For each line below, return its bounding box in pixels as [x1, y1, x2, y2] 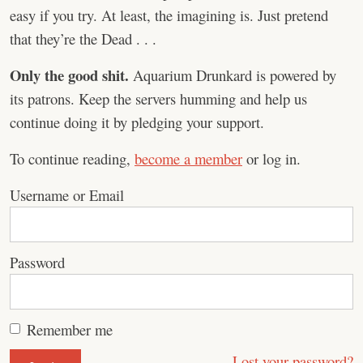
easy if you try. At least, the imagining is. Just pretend [10, 4, 328, 25]
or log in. [242, 147, 301, 169]
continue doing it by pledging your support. [10, 111, 264, 132]
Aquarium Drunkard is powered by [129, 64, 336, 85]
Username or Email [10, 184, 124, 205]
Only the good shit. [10, 63, 129, 86]
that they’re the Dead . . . [10, 28, 156, 49]
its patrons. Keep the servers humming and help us [10, 88, 307, 109]
